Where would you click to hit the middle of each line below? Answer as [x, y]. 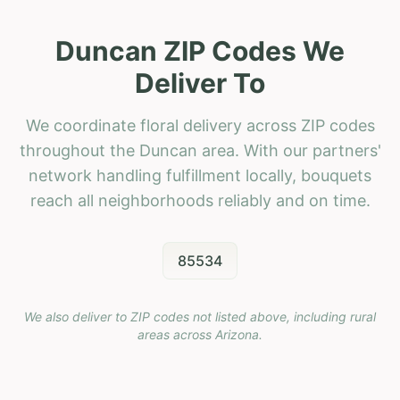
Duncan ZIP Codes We [200, 50]
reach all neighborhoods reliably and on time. [200, 200]
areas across [176, 334]
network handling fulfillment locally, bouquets [200, 175]
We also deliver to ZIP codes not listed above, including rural [200, 316]
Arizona [237, 334]
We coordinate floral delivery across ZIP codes [200, 125]
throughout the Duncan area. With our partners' [200, 150]
